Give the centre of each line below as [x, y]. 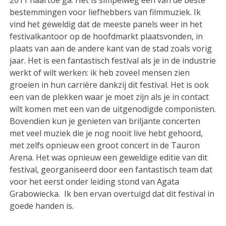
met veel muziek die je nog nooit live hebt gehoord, [106, 133]
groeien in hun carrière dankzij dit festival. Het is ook [109, 85]
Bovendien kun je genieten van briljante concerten [105, 121]
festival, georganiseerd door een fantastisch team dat [111, 170]
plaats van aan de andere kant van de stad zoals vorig [111, 49]
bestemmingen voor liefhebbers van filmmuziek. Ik [105, 12]
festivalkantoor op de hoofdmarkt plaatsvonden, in [106, 37]
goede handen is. [42, 206]
